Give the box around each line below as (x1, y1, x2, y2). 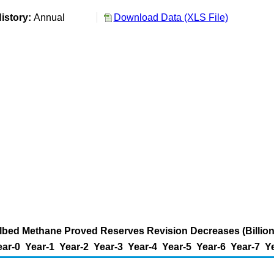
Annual (33, 12, 70, 23)
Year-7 (231, 242, 260, 252)
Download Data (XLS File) (113, 12, 228, 23)
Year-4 (128, 242, 157, 252)
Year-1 (25, 242, 54, 252)
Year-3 (94, 242, 123, 252)
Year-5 (162, 242, 191, 252)
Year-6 (196, 242, 226, 252)
